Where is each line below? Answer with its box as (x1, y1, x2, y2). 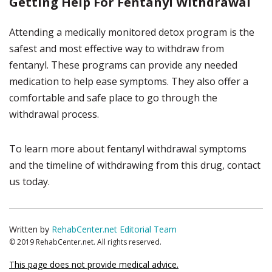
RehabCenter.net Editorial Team (52, 223, 177, 235)
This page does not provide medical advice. (9, 259, 178, 270)
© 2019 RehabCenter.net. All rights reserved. (9, 237, 161, 247)
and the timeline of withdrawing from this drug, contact (9, 158, 260, 172)
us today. (9, 175, 50, 188)
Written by (9, 223, 52, 235)
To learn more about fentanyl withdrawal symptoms (9, 142, 246, 155)
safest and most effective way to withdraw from (9, 42, 224, 55)
